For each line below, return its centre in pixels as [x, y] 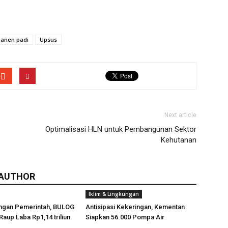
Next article [180, 115]
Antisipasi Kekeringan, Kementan [135, 207]
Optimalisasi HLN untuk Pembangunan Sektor [121, 129]
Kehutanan [179, 140]
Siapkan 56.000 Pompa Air [125, 217]
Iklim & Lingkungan [114, 194]
